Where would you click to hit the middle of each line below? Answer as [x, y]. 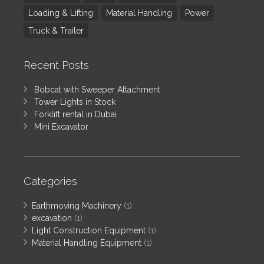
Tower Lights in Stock [75, 102]
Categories [50, 181]
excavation [52, 218]
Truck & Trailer [56, 30]
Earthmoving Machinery [77, 205]
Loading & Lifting [61, 13]
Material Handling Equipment [87, 242]
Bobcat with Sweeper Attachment [97, 89]
